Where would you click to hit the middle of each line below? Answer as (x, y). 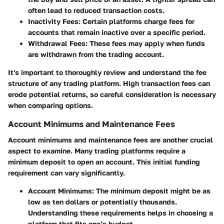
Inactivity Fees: (54, 21)
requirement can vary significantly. (66, 173)
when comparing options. (50, 105)
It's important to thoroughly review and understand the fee (107, 72)
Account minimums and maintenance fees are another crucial (110, 140)
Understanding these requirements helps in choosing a (120, 213)
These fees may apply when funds (146, 43)
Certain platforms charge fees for (137, 21)
